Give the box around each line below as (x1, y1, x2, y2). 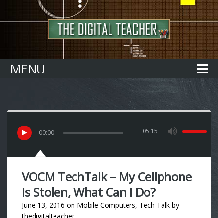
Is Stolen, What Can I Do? (22, 184, 156, 200)
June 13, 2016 (22, 200, 65, 210)
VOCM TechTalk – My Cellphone (22, 168, 192, 184)
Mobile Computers (77, 200, 135, 210)
